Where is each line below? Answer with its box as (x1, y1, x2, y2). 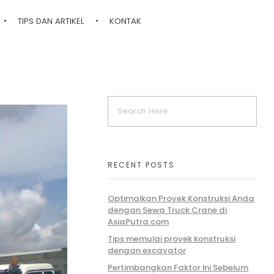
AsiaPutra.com (108, 216, 169, 228)
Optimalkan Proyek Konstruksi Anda (108, 193, 255, 204)
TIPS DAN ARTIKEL (18, 15, 84, 27)
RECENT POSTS (108, 159, 176, 170)
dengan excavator (108, 245, 187, 257)
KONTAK (109, 15, 142, 27)
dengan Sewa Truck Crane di (108, 204, 228, 216)
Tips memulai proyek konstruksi (108, 233, 236, 245)
